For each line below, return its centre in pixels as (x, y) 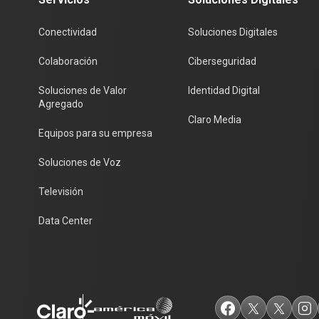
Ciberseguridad (222, 62)
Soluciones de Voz (80, 163)
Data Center (66, 221)
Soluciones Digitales (232, 32)
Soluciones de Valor (83, 91)
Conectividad (68, 32)
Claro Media (214, 120)
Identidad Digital (224, 91)
